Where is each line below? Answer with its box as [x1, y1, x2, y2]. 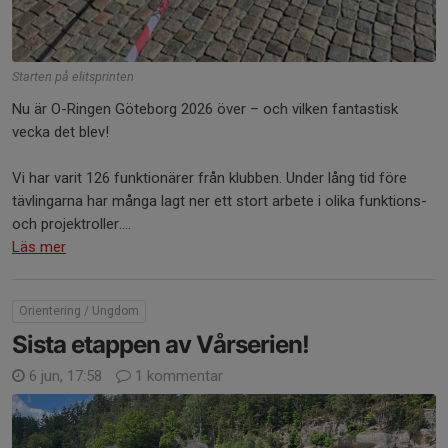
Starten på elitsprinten [12, 68, 134, 84]
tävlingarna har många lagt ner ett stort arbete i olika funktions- [12, 191, 427, 210]
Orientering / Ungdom [19, 303, 139, 318]
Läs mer [12, 237, 66, 256]
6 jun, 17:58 [25, 366, 106, 385]
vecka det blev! [12, 122, 109, 141]
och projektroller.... [12, 214, 131, 233]
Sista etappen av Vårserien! [12, 329, 309, 359]
